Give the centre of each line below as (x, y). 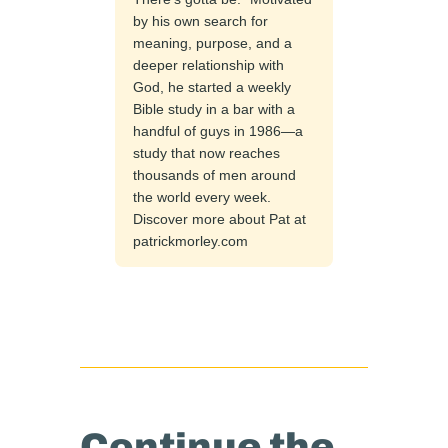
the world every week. (202, 196)
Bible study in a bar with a (214, 108)
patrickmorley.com (191, 240)
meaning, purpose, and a (213, 42)
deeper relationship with (209, 64)
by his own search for (201, 20)
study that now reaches (207, 152)
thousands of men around (215, 174)
